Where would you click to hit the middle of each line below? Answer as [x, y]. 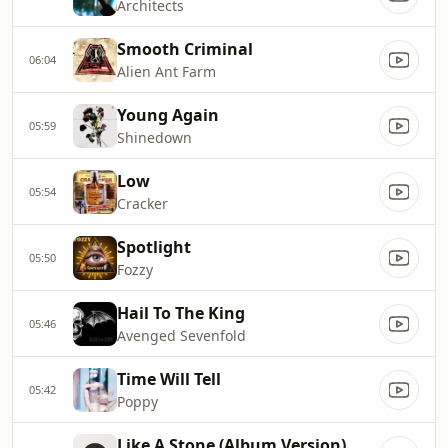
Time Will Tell [169, 379]
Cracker [142, 203]
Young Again [168, 115]
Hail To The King [181, 313]
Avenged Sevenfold [181, 335]
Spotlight [154, 247]
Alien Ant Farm [166, 71]
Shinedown [154, 137]
